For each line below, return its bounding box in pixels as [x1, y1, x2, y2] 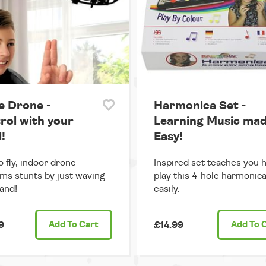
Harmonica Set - [154, 100, 246, 112]
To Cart [65, 220, 99, 230]
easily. [154, 184, 180, 194]
